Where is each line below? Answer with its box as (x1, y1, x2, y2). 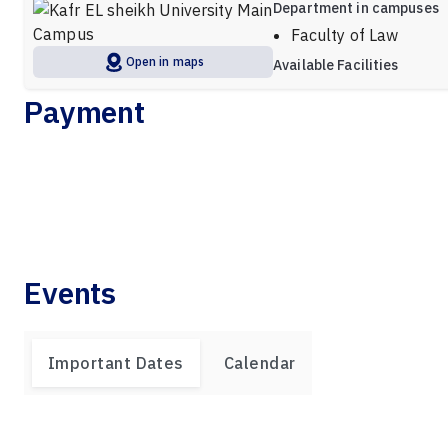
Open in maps (125, 54, 205, 70)
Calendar (223, 353, 296, 374)
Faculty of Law (291, 25, 399, 46)
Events (24, 273, 117, 313)
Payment (24, 92, 145, 132)
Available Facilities (273, 56, 399, 75)
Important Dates (48, 353, 184, 374)
